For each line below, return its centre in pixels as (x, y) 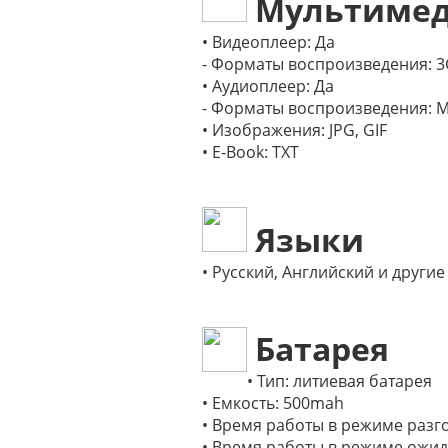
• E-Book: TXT (250, 152)
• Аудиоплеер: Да (268, 86)
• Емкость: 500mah (273, 403)
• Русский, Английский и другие (323, 272)
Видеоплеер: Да (273, 42)
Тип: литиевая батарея (344, 381)
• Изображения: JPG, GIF (294, 130)
